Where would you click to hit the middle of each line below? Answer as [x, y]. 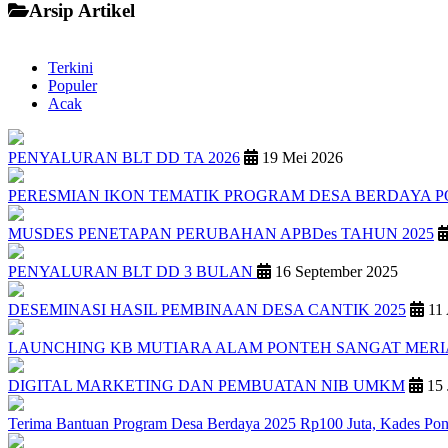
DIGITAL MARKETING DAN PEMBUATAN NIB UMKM [206, 385]
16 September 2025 [334, 271]
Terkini [70, 67]
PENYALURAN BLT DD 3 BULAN [132, 271]
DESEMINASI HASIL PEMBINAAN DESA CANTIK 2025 [207, 309]
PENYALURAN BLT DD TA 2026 [124, 157]
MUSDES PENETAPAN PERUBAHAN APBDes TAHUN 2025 [221, 233]
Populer [72, 85]
